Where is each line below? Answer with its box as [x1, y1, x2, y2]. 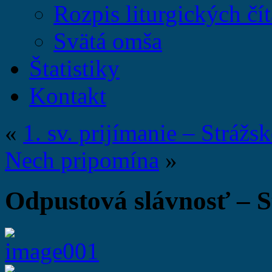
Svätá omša [53, 28, 162, 55]
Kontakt [29, 83, 106, 109]
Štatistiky [29, 55, 120, 82]
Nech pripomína [5, 147, 159, 174]
